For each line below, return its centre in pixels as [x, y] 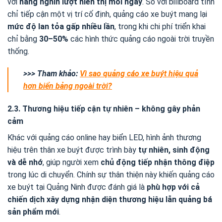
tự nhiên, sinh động [174, 150]
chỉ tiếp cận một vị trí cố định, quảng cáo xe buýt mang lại [107, 14]
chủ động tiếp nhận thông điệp [158, 163]
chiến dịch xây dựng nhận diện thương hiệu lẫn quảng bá [110, 200]
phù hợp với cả [173, 187]
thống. [18, 51]
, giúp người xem [72, 163]
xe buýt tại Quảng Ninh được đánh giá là [77, 187]
